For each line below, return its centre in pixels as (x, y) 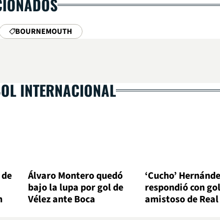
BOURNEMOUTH (44, 31)
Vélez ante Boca (62, 200)
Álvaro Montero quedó (76, 176)
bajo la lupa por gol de (76, 188)
